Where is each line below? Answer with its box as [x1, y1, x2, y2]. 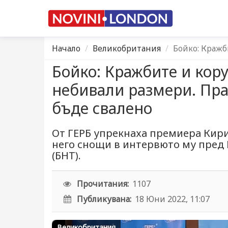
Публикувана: [77, 193, 132, 205]
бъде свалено [52, 98, 152, 119]
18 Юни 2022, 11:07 [135, 193, 210, 205]
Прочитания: [77, 178, 129, 189]
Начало [52, 43, 80, 54]
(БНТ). [52, 149, 81, 162]
